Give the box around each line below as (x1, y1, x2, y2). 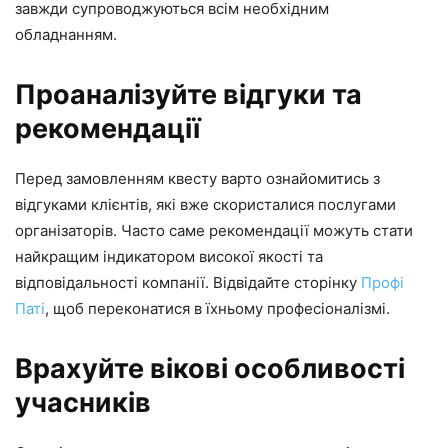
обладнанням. (15, 24, 117, 44)
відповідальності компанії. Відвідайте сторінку (15, 272, 361, 292)
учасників (15, 385, 151, 419)
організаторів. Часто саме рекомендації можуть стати (15, 220, 413, 240)
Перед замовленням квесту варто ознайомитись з (15, 168, 380, 188)
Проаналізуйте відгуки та (15, 77, 362, 111)
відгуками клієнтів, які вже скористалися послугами (15, 194, 396, 214)
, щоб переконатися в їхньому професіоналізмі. (45, 298, 390, 318)
